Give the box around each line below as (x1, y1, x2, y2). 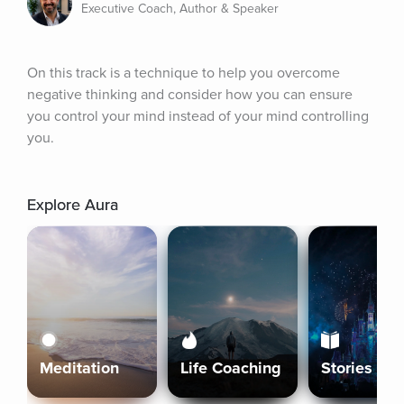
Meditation (40, 358, 119, 378)
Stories (321, 358, 372, 378)
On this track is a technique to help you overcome (27, 64, 340, 82)
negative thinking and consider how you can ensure (27, 86, 353, 104)
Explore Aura (27, 195, 118, 215)
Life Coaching (180, 358, 281, 378)
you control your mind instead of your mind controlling (27, 107, 369, 125)
